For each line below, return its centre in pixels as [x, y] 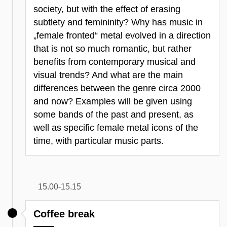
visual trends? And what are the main [108, 75]
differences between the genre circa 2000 [117, 88]
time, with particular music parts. [99, 141]
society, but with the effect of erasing [107, 9]
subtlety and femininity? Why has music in [118, 23]
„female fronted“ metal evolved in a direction [122, 36]
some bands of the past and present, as [113, 115]
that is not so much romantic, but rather [112, 49]
